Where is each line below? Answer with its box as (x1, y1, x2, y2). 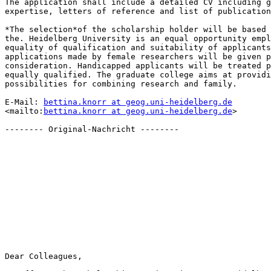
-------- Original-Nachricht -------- (5, 125, 179, 134)
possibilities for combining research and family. (5, 79, 237, 89)
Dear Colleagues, (5, 252, 82, 261)
